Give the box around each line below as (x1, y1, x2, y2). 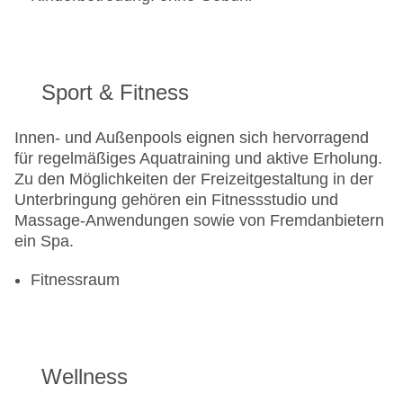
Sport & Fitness (41, 80, 189, 105)
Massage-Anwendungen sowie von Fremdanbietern (14, 211, 384, 230)
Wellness (41, 364, 128, 390)
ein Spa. (14, 232, 74, 251)
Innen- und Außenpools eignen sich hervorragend (14, 129, 369, 148)
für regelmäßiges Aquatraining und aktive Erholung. (14, 149, 382, 168)
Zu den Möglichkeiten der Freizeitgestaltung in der (14, 170, 373, 189)
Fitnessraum (31, 271, 120, 290)
